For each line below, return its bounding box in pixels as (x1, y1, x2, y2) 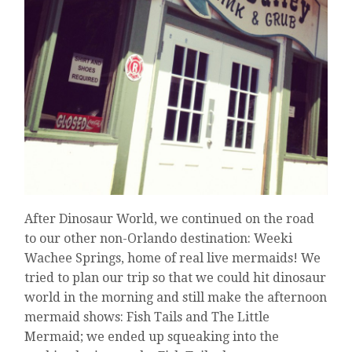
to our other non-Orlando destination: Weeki (24, 231, 293, 247)
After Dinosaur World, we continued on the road (24, 211, 315, 227)
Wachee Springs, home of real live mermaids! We (24, 251, 321, 266)
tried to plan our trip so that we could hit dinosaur (24, 270, 327, 286)
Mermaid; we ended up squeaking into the (24, 329, 280, 345)
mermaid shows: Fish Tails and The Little (24, 310, 270, 325)
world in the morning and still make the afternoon (24, 290, 328, 306)
